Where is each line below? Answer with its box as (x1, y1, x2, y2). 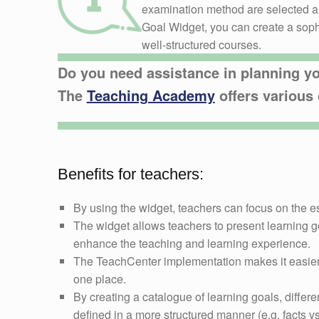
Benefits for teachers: (57, 165, 204, 184)
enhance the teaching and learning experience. (73, 235, 310, 252)
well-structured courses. (142, 36, 262, 53)
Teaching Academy (86, 85, 215, 106)
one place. (73, 271, 126, 288)
